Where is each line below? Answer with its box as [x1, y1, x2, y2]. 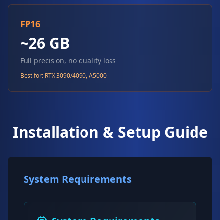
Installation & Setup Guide [12, 122, 208, 142]
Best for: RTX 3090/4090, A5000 [20, 71, 107, 80]
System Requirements [24, 172, 132, 186]
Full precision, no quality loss [20, 56, 116, 65]
